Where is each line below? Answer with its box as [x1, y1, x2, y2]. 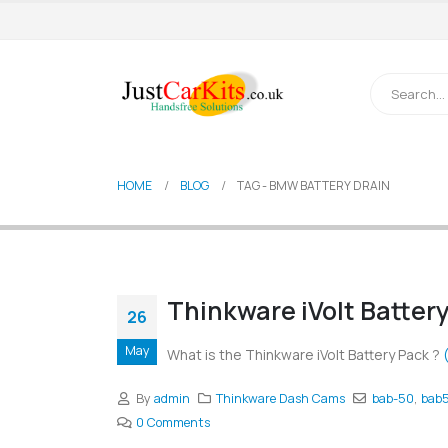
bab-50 [371, 390, 414, 408]
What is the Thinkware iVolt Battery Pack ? [167, 345, 443, 365]
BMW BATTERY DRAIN [269, 177, 390, 195]
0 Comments [135, 414, 210, 432]
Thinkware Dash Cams [216, 390, 346, 408]
